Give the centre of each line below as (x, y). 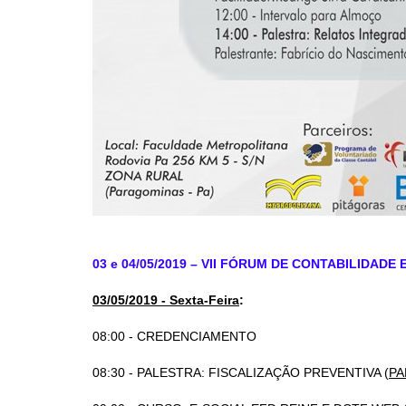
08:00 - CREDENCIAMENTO (174, 336)
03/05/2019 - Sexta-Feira (166, 300)
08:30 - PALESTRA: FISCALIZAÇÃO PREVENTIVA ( (241, 372)
